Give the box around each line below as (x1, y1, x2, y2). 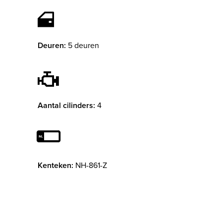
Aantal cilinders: (38, 100, 95, 111)
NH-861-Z (75, 160, 107, 171)
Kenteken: (38, 160, 73, 171)
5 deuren (68, 40, 99, 51)
